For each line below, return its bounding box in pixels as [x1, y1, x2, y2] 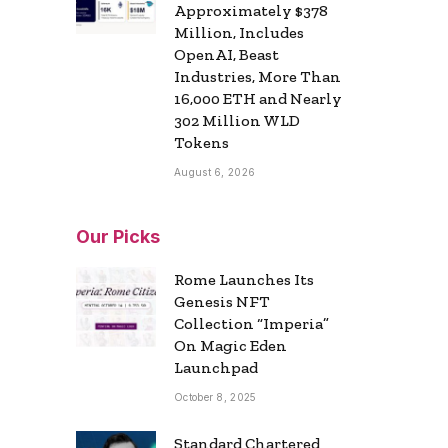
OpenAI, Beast [174, 44, 279, 64]
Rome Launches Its [174, 269, 314, 289]
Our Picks [76, 225, 160, 247]
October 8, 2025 [174, 390, 257, 403]
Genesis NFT [174, 291, 270, 311]
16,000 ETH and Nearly [174, 88, 342, 108]
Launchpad [174, 357, 258, 377]
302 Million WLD [174, 110, 300, 130]
